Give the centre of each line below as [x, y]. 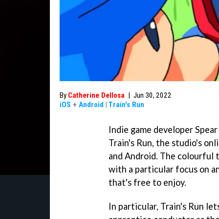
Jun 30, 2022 [153, 95]
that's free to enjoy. [147, 182]
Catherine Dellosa [96, 95]
